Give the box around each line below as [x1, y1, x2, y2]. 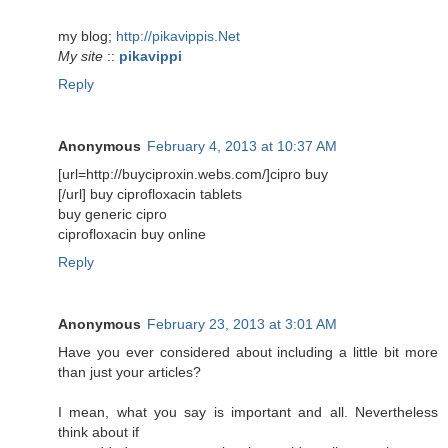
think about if [58, 423, 139, 440]
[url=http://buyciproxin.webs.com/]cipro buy [58, 165, 328, 182]
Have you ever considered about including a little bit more [58, 343, 438, 360]
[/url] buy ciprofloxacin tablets [58, 185, 242, 202]
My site [58, 47, 103, 64]
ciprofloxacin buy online [58, 225, 206, 242]
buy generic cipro [58, 205, 167, 222]
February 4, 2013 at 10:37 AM [147, 137, 337, 154]
